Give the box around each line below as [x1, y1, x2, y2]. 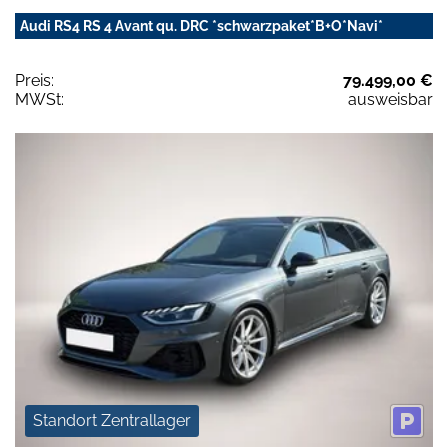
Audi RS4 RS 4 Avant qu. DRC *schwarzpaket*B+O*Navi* [20, 18, 383, 35]
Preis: [15, 71, 54, 91]
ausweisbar [348, 90, 433, 110]
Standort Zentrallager [33, 410, 191, 430]
